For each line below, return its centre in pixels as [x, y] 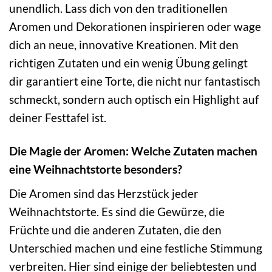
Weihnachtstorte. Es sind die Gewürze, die [117, 211]
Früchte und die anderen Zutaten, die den [115, 229]
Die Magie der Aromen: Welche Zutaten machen [133, 151]
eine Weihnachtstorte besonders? [96, 169]
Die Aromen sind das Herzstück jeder [104, 193]
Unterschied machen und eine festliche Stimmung [136, 248]
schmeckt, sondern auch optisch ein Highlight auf [134, 100]
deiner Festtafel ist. [58, 118]
